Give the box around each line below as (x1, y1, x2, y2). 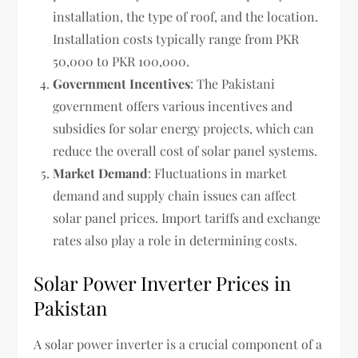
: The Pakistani (190, 74, 276, 92)
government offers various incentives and (53, 97, 293, 114)
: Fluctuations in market (148, 164, 288, 181)
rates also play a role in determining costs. (53, 231, 298, 249)
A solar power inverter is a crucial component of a (34, 335, 323, 352)
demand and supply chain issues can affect (53, 186, 297, 204)
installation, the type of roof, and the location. (53, 7, 319, 25)
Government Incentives (53, 74, 191, 92)
